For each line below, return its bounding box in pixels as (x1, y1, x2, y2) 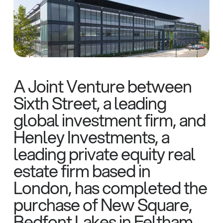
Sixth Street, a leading (13, 91, 166, 115)
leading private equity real (13, 141, 195, 166)
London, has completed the (13, 175, 207, 200)
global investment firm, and (13, 108, 206, 132)
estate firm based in (13, 158, 150, 183)
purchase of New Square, (13, 192, 192, 217)
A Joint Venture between (13, 74, 192, 98)
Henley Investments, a (13, 124, 169, 149)
